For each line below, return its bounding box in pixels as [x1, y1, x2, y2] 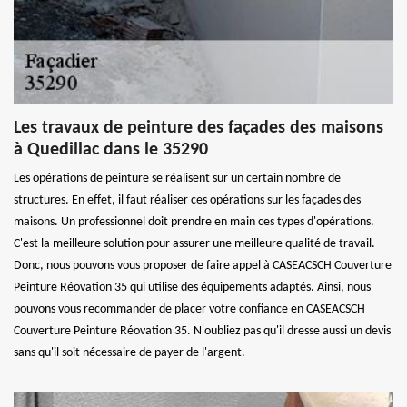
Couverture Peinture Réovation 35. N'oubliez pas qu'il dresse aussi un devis [14, 323, 391, 338]
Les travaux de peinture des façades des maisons [14, 118, 383, 137]
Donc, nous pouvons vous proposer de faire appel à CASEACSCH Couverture [14, 258, 392, 273]
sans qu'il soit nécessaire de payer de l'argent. [14, 345, 245, 360]
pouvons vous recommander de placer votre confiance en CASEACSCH [14, 302, 365, 316]
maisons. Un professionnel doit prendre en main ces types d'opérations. [14, 214, 374, 229]
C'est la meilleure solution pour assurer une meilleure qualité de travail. [14, 236, 375, 251]
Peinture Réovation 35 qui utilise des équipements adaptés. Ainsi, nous [14, 280, 371, 294]
